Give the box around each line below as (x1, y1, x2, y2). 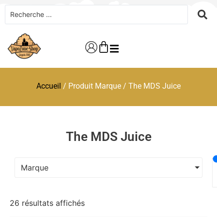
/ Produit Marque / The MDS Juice (61, 81, 181, 91)
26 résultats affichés (10, 198, 85, 208)
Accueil (36, 81, 61, 91)
